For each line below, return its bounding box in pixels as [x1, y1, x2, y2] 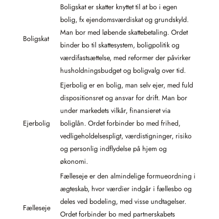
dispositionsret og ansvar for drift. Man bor [60, 93, 187, 103]
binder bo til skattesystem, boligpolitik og [60, 40, 179, 50]
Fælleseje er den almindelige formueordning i [60, 171, 196, 181]
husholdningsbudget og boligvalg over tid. [60, 66, 186, 76]
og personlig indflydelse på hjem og [60, 144, 167, 154]
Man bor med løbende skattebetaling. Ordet [60, 27, 188, 38]
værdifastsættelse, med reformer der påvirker [60, 53, 191, 63]
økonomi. [60, 156, 88, 167]
